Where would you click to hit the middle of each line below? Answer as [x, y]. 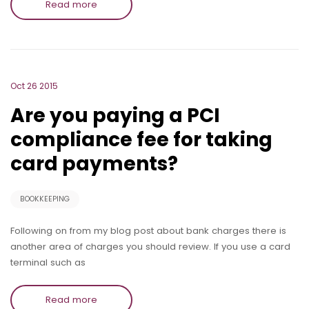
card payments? [94, 164]
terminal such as [48, 262]
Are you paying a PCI [115, 116]
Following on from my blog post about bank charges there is [148, 230]
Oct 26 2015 [34, 86]
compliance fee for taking [141, 140]
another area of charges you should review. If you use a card [150, 246]
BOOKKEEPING [45, 199]
